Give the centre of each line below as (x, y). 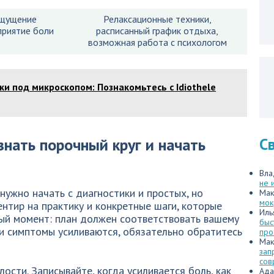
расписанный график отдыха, (157, 31)
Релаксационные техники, (157, 19)
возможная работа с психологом (157, 42)
